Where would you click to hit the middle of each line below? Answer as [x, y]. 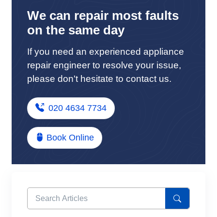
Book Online [70, 137]
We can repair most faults [103, 15]
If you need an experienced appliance [106, 51]
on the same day [76, 30]
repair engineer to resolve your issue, [104, 65]
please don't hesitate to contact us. [99, 78]
